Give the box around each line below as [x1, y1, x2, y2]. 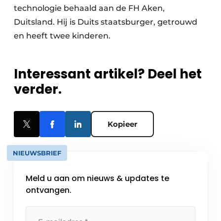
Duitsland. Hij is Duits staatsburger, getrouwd [14, 17, 197, 27]
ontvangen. [26, 184, 72, 196]
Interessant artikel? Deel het [14, 65, 202, 83]
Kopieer [108, 119, 137, 129]
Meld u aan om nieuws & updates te [26, 173, 169, 184]
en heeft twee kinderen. [14, 31, 110, 40]
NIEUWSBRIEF [13, 149, 61, 157]
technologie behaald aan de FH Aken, [14, 3, 165, 13]
